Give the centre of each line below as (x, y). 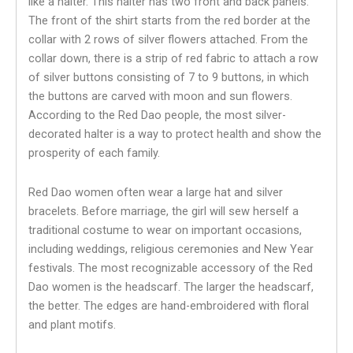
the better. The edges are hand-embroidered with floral (169, 305)
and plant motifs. (72, 324)
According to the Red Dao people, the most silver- (157, 115)
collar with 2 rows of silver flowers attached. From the (168, 40)
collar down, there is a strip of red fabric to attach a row (173, 59)
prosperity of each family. (94, 153)
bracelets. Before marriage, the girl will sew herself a (163, 211)
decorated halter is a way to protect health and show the (175, 134)
